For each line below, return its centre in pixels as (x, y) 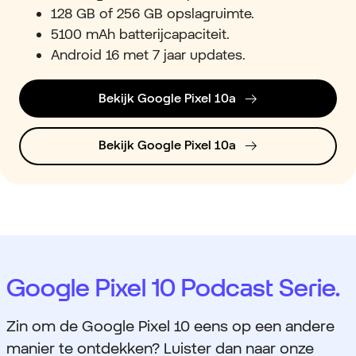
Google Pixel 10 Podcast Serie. (173, 288)
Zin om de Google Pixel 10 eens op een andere (170, 326)
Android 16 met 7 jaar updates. (150, 55)
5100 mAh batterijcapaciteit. (142, 34)
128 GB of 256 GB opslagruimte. (155, 14)
